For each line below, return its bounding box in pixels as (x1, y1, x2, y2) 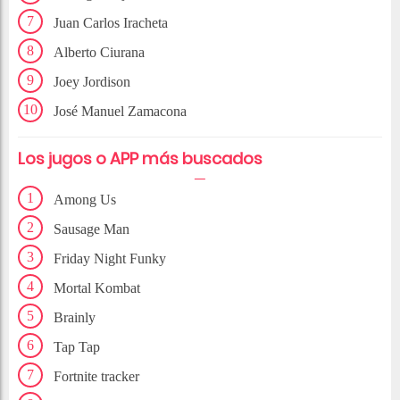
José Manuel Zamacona (54, 104, 187, 120)
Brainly (54, 310, 96, 326)
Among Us (54, 192, 116, 208)
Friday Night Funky (54, 251, 166, 267)
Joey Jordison (54, 74, 130, 90)
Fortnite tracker (54, 369, 139, 385)
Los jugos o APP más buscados (18, 147, 262, 171)
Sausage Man (54, 221, 129, 237)
